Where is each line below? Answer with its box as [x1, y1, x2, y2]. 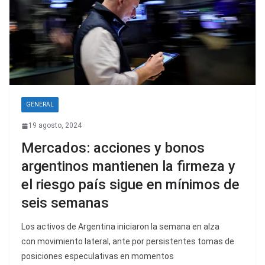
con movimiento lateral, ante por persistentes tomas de [21, 237, 234, 247]
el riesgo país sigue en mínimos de [21, 176, 240, 193]
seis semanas [21, 195, 109, 212]
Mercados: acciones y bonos [21, 140, 205, 157]
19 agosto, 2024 [28, 121, 82, 130]
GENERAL [26, 101, 54, 108]
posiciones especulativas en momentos [21, 251, 174, 261]
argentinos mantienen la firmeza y [21, 158, 235, 175]
